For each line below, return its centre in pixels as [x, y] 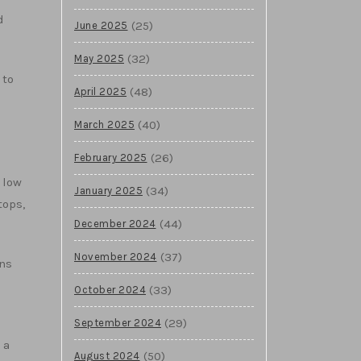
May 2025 [99, 58]
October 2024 [110, 289]
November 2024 [116, 256]
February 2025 [111, 157]
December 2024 [115, 223]
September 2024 [118, 322]
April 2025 [100, 91]
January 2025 [108, 190]
